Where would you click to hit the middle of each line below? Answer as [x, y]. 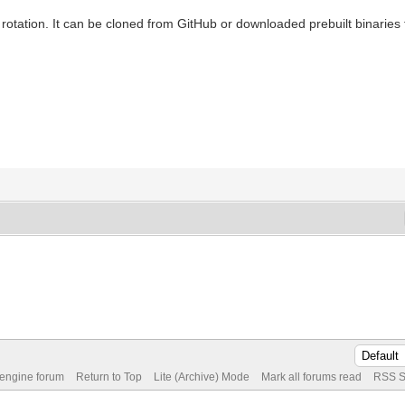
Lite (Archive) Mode [201, 377]
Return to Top [108, 377]
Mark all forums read [311, 377]
